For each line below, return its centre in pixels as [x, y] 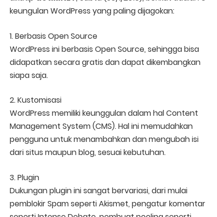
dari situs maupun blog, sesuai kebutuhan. [88, 153]
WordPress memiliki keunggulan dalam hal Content [104, 113]
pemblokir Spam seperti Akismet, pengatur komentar [108, 203]
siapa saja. [29, 75]
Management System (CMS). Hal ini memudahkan [101, 126]
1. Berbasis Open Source [54, 36]
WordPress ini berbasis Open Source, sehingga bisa [104, 49]
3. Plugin [24, 177]
